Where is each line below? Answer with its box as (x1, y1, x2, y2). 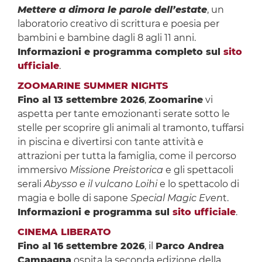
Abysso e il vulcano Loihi (43, 178, 160, 190)
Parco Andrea (155, 240, 224, 252)
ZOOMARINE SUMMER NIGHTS (17, 80, 168, 92)
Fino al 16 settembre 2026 (17, 240, 144, 252)
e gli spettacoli (163, 164, 233, 176)
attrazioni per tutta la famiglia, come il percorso (17, 150, 236, 162)
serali (17, 178, 44, 190)
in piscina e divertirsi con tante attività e (17, 136, 204, 148)
